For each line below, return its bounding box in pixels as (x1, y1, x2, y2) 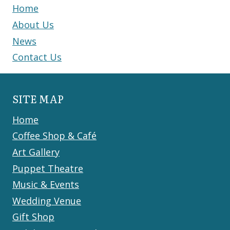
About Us (12, 18, 54, 31)
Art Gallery (12, 145, 60, 158)
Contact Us (12, 51, 62, 64)
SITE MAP (12, 91, 64, 106)
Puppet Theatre (12, 162, 83, 175)
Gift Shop (12, 210, 54, 223)
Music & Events (12, 178, 79, 191)
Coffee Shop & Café (12, 129, 97, 142)
